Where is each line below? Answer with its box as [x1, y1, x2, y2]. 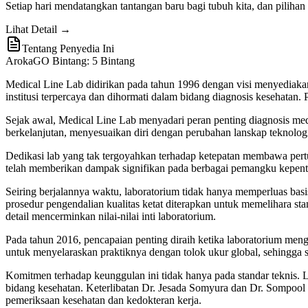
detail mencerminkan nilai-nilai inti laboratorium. [5, 210, 216, 222]
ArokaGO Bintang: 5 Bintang [5, 54, 135, 67]
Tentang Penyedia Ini [22, 42, 114, 54]
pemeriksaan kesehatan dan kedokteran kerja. [5, 294, 201, 306]
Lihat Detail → [5, 23, 71, 35]
